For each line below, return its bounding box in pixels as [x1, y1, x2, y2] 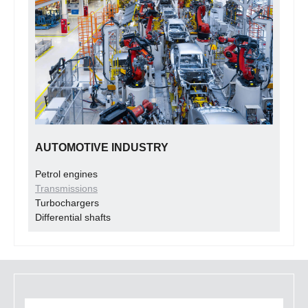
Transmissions [35, 183, 98, 195]
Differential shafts [35, 212, 111, 223]
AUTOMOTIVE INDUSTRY [35, 142, 168, 154]
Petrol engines [35, 168, 98, 180]
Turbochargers [35, 197, 99, 209]
